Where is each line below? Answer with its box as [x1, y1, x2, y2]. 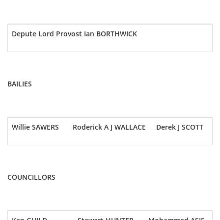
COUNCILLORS [7, 172, 55, 182]
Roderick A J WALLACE [73, 122, 146, 132]
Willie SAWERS [12, 122, 59, 132]
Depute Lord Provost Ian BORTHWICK [12, 29, 137, 38]
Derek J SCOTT [156, 122, 203, 132]
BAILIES [7, 79, 32, 88]
